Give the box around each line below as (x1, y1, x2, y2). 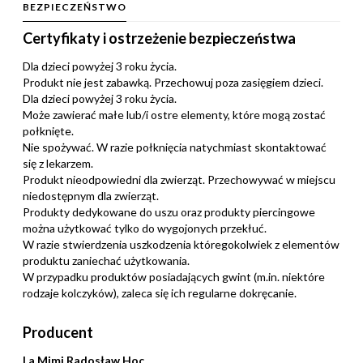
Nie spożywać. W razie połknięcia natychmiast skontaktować (23, 140, 327, 155)
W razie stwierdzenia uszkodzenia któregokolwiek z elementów (23, 237, 340, 252)
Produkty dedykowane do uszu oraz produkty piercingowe (23, 205, 315, 220)
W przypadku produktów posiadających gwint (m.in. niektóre (23, 270, 325, 284)
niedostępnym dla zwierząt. (23, 189, 159, 203)
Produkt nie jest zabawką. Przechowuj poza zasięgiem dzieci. (23, 75, 323, 90)
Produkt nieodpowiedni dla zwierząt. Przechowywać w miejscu (23, 173, 335, 187)
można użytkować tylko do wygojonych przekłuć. (23, 221, 267, 236)
